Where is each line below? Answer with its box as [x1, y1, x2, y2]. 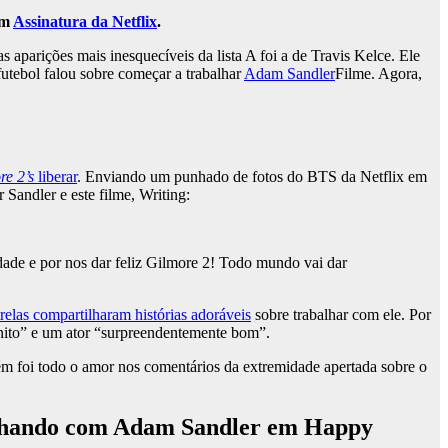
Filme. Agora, [335, 65, 422, 83]
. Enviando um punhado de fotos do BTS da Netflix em [77, 168, 427, 186]
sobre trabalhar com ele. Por [251, 306, 431, 324]
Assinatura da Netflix [13, 13, 157, 31]
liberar [38, 168, 77, 186]
